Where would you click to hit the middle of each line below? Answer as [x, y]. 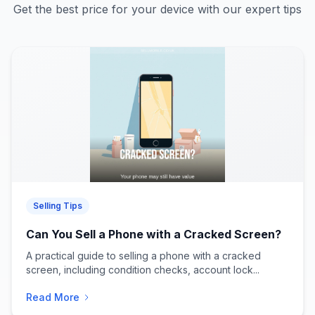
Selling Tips [58, 206]
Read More [53, 297]
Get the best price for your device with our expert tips [157, 9]
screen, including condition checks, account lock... [143, 270]
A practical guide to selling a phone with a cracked [143, 256]
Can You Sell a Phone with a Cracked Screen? [154, 234]
